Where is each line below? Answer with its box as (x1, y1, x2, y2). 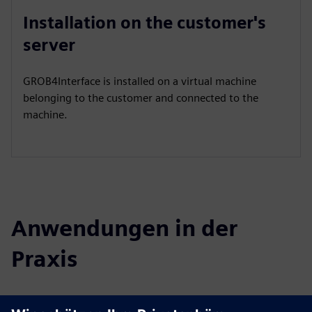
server (23, 34, 75, 55)
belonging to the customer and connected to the (23, 91, 258, 104)
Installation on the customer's (23, 12, 266, 33)
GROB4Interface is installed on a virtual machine (23, 74, 256, 88)
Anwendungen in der (11, 214, 237, 242)
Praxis (11, 244, 77, 272)
